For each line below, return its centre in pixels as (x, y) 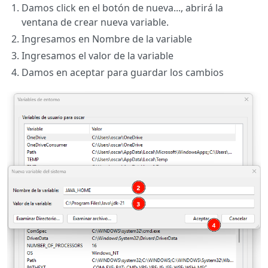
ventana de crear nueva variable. (95, 22)
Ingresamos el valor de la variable (98, 55)
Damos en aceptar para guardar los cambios (123, 72)
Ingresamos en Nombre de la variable (107, 39)
